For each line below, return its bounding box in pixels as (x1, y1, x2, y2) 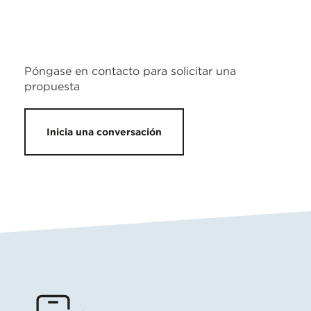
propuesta (24, 80, 80, 93)
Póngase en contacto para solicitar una (24, 65, 236, 78)
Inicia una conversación (47, 126, 162, 137)
